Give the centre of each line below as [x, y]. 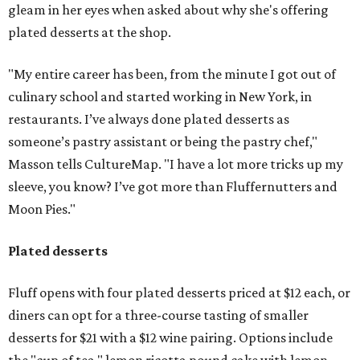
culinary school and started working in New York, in [160, 97]
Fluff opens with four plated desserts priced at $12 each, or [179, 293]
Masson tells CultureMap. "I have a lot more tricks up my [176, 164]
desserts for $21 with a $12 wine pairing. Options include [170, 338]
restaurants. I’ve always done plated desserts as [149, 119]
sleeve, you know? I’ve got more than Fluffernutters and [173, 187]
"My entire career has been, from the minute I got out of [172, 74]
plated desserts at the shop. [90, 33]
